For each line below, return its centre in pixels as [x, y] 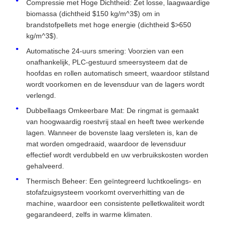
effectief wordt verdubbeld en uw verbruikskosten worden [117, 155]
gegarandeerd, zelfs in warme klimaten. [89, 214]
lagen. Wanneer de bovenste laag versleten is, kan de [112, 133]
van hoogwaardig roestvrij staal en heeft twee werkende [115, 122]
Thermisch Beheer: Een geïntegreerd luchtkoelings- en [114, 181]
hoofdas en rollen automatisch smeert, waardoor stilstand [118, 73]
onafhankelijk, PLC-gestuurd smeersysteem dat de [107, 62]
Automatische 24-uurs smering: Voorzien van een [105, 51]
